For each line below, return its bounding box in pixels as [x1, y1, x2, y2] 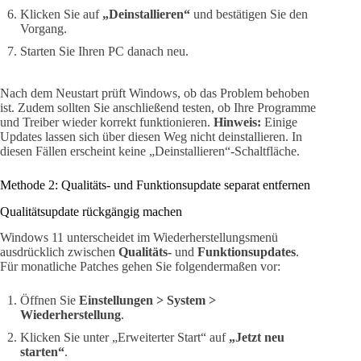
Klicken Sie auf [20, 6, 102, 21]
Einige [261, 114, 297, 129]
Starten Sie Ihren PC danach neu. [20, 44, 189, 58]
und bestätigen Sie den [190, 6, 308, 21]
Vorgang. [20, 21, 67, 35]
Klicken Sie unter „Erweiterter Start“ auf [20, 330, 229, 345]
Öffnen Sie [20, 293, 79, 308]
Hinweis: [214, 114, 261, 129]
